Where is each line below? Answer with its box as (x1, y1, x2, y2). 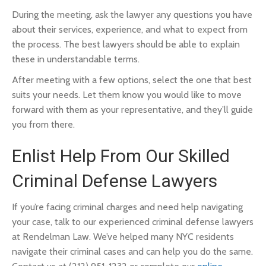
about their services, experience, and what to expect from (12, 24, 248, 35)
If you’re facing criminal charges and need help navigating (12, 201, 243, 213)
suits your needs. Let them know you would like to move (12, 89, 242, 100)
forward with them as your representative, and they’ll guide (12, 104, 253, 115)
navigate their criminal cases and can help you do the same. (12, 246, 253, 257)
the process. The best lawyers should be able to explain (12, 39, 240, 50)
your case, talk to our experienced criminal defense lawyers (12, 216, 254, 227)
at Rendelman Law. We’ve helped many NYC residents (12, 231, 234, 242)
